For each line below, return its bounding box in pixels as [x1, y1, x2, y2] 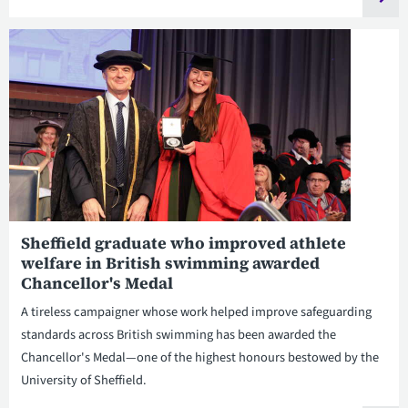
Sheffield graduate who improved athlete [20, 231, 346, 254]
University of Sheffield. [20, 370, 147, 390]
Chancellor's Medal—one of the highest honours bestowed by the [20, 347, 379, 367]
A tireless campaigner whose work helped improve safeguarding [20, 301, 372, 321]
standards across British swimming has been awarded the [20, 324, 336, 344]
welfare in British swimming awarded [20, 251, 320, 274]
